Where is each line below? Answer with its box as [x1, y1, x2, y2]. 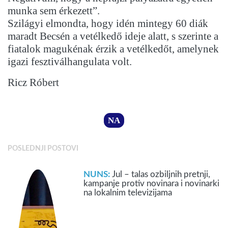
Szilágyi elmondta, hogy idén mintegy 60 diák [8, 17, 208, 30]
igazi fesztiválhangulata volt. [8, 55, 132, 68]
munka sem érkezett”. [8, 5, 100, 17]
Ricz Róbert [8, 76, 59, 89]
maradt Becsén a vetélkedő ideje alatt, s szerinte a [8, 30, 218, 43]
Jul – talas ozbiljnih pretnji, [112, 170, 211, 179]
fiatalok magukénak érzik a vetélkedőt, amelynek [8, 43, 219, 55]
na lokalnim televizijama [83, 188, 173, 197]
